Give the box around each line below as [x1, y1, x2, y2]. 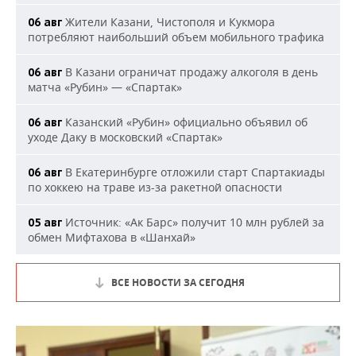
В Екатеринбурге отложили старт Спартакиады [62, 164, 325, 180]
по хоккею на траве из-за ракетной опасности [28, 180, 282, 195]
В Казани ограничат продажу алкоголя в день [62, 64, 318, 79]
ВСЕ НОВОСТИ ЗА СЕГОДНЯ [111, 276, 245, 289]
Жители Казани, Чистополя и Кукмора [62, 14, 275, 29]
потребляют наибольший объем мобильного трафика [28, 29, 324, 44]
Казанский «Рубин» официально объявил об [62, 114, 308, 130]
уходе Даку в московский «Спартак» [28, 130, 222, 145]
